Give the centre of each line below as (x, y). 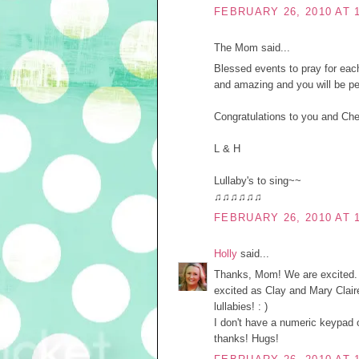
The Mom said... (252, 47)
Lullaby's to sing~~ (258, 181)
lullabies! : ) (241, 307)
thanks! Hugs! (246, 339)
